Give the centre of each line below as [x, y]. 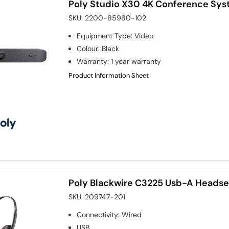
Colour [88, 48]
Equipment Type [104, 36]
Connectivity [98, 215]
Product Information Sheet [109, 75]
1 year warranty [136, 61]
